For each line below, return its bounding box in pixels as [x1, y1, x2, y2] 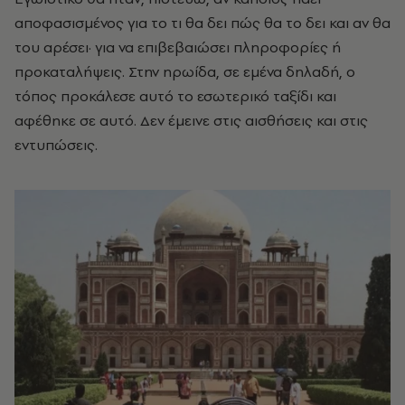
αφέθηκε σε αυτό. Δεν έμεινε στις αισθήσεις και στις [14, 109, 368, 130]
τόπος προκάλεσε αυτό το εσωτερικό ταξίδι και [14, 85, 336, 106]
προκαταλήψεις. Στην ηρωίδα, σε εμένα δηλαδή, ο [14, 61, 355, 81]
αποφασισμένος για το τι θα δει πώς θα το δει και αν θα [14, 12, 391, 33]
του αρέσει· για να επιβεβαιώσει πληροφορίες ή [14, 36, 341, 57]
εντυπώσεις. [14, 134, 98, 155]
